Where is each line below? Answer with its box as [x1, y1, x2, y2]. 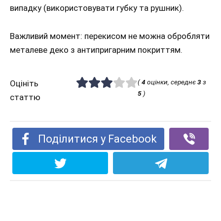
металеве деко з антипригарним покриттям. [10, 45, 183, 55]
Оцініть [10, 78, 38, 89]
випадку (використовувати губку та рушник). [10, 3, 184, 13]
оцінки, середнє [145, 78, 197, 86]
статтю [10, 92, 40, 103]
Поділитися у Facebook [38, 132, 157, 146]
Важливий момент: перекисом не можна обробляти [10, 31, 210, 41]
